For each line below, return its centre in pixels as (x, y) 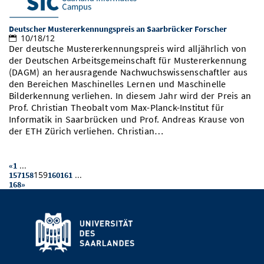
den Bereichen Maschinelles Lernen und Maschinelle (118, 84)
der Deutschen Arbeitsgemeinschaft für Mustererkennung (128, 61)
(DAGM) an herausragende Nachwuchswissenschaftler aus (128, 72)
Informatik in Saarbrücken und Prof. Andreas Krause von (127, 120)
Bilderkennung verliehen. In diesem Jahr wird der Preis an (130, 96)
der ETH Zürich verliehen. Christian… (86, 131)
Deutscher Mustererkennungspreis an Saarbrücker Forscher (118, 29)
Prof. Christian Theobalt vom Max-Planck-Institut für (116, 108)
